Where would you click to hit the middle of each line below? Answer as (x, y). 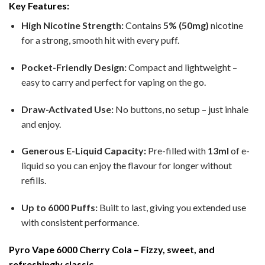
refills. (33, 180)
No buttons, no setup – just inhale (181, 109)
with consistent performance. (80, 222)
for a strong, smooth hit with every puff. (100, 40)
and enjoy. (41, 124)
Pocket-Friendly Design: (74, 67)
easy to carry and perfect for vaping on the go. (113, 82)
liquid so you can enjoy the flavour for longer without (126, 166)
